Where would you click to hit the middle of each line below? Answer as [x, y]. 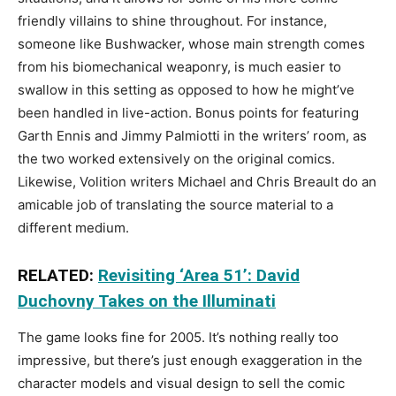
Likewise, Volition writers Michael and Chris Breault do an [197, 182]
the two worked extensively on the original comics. [176, 159]
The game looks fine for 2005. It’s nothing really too [178, 338]
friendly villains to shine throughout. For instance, [172, 21]
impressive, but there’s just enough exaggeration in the [190, 361]
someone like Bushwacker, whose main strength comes [191, 44]
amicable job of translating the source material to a [175, 205]
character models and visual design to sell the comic [181, 384]
